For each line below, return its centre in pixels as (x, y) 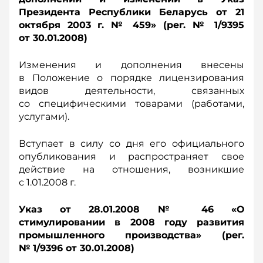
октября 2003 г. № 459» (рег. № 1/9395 (131, 25)
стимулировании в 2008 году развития (131, 222)
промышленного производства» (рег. (131, 235)
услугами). (44, 117)
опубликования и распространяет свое (131, 156)
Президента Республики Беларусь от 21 (131, 12)
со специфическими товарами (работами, (131, 104)
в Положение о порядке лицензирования (131, 78)
